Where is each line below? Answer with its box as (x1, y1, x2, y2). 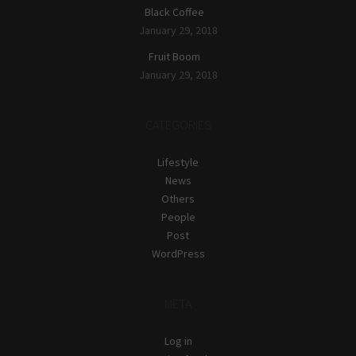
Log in (164, 333, 192, 348)
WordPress (151, 246, 205, 261)
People (161, 209, 195, 224)
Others (161, 191, 195, 206)
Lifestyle (157, 154, 199, 169)
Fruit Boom (148, 48, 200, 64)
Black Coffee (144, 4, 204, 19)
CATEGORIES (145, 116, 211, 133)
